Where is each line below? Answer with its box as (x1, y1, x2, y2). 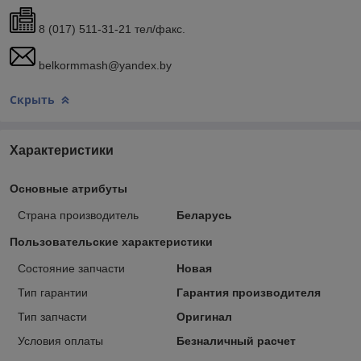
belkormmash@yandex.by (35, 58, 172, 72)
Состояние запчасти (18, 262, 125, 276)
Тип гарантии (18, 286, 88, 300)
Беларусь (176, 209, 232, 222)
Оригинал (176, 310, 232, 324)
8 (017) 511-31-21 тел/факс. (35, 22, 189, 35)
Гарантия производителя (176, 286, 321, 300)
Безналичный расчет (176, 334, 296, 348)
